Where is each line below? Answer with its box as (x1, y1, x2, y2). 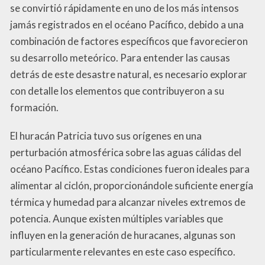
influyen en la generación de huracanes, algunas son (10, 228, 235, 241)
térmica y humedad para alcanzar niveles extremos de (10, 195, 245, 208)
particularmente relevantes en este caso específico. (10, 245, 235, 258)
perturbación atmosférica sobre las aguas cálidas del (10, 146, 241, 159)
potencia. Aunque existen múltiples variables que (10, 212, 223, 225)
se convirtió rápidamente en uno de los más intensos (10, 1, 239, 14)
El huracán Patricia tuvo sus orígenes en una (10, 129, 202, 142)
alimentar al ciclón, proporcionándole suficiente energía (10, 179, 253, 192)
